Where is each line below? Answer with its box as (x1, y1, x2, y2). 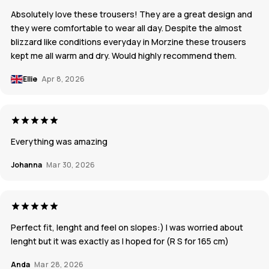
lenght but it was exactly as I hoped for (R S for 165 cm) (11, 235, 229, 247)
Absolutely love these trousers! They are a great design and (11, 8, 252, 20)
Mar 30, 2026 (46, 160, 95, 171)
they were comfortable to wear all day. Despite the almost (11, 22, 242, 34)
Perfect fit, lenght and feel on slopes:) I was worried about (11, 222, 243, 234)
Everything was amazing (11, 136, 107, 148)
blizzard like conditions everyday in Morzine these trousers (11, 36, 246, 48)
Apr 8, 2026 (41, 74, 85, 85)
